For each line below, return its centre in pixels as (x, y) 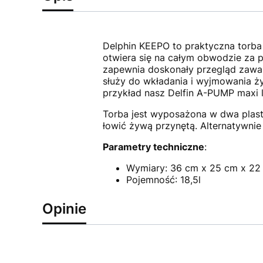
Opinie (64, 209)
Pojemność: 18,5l (163, 180)
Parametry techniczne (153, 147)
